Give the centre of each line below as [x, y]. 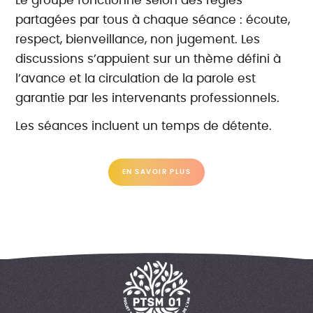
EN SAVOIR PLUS [156, 172]
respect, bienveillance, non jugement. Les [138, 40]
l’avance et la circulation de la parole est [136, 79]
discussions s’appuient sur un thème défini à [148, 59]
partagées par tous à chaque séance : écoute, [153, 20]
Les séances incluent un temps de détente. [144, 126]
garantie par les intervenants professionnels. [148, 99]
